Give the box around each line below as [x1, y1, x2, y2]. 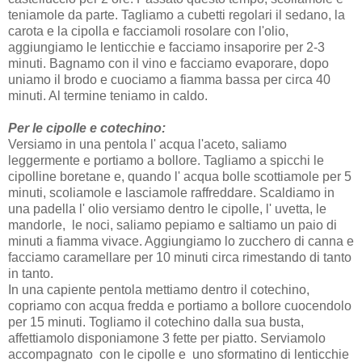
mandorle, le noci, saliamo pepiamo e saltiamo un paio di [8, 218, 337, 233]
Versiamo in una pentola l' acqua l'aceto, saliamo [8, 137, 287, 152]
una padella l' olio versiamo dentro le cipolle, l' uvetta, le [8, 202, 326, 217]
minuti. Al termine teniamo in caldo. [8, 89, 208, 103]
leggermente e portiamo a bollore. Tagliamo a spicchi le [8, 154, 324, 168]
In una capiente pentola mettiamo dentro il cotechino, [8, 283, 309, 297]
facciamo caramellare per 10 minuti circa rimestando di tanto [8, 250, 351, 265]
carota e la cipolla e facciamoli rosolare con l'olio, [8, 24, 288, 39]
